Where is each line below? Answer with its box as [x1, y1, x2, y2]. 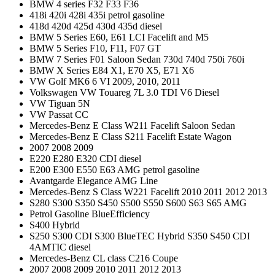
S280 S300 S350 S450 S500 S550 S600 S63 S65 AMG [29, 197, 247, 208]
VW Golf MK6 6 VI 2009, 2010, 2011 [29, 76, 180, 87]
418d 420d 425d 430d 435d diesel [29, 20, 162, 31]
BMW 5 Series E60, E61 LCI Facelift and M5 [29, 31, 209, 42]
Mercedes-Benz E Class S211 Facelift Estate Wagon [29, 131, 231, 142]
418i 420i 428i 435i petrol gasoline [29, 9, 165, 20]
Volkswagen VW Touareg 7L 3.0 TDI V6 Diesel [29, 87, 219, 98]
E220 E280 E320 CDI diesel [29, 153, 141, 164]
